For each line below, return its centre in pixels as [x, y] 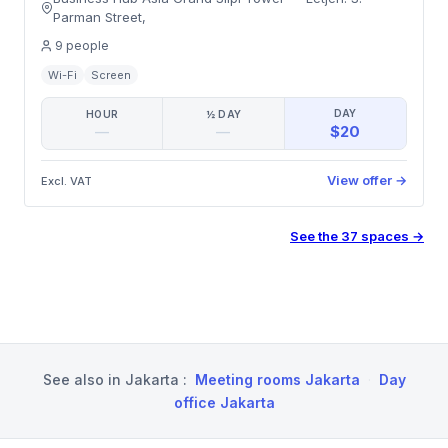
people [87, 45]
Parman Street [98, 17]
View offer [359, 180]
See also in [81, 379]
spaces [385, 236]
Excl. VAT [66, 180]
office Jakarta [224, 402]
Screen [111, 75]
